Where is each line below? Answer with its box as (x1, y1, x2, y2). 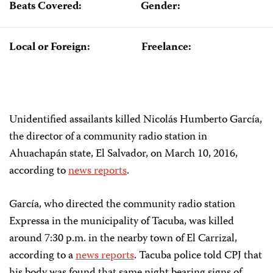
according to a (9, 247, 76, 265)
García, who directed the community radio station (9, 196, 235, 214)
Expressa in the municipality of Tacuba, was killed (9, 213, 234, 231)
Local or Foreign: (9, 39, 90, 57)
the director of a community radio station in (9, 128, 207, 146)
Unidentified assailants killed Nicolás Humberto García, (9, 111, 262, 129)
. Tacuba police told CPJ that (134, 247, 262, 265)
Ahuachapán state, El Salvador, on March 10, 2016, (9, 145, 238, 163)
